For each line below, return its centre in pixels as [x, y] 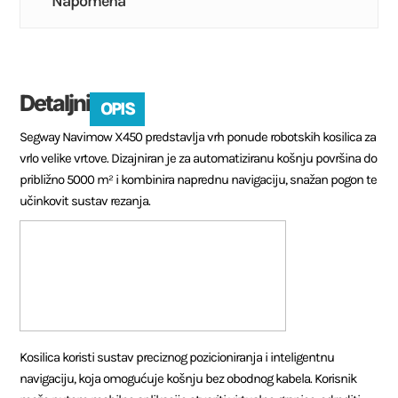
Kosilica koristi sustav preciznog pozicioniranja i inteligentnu [177, 357]
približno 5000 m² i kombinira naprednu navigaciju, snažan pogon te [199, 179]
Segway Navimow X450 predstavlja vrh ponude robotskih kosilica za [198, 136]
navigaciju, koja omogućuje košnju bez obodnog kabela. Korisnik [188, 378]
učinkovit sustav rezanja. [85, 200]
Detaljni [55, 103]
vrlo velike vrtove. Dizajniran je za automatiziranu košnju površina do [199, 158]
